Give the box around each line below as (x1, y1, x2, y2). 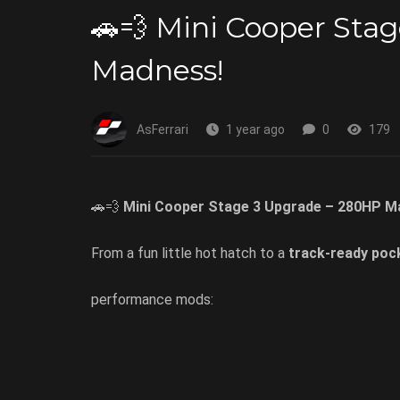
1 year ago (226, 122, 285, 137)
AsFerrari (137, 122, 188, 137)
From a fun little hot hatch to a (91, 245, 288, 262)
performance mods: (91, 291, 213, 309)
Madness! (91, 53, 223, 88)
